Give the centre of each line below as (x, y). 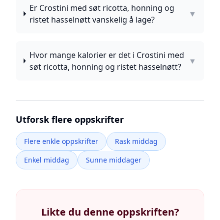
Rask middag (136, 141)
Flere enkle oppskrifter (61, 141)
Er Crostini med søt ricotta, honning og (102, 8)
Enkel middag (47, 160)
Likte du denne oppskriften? (110, 212)
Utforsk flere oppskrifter (70, 119)
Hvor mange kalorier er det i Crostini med (107, 55)
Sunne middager (114, 160)
